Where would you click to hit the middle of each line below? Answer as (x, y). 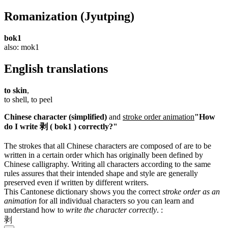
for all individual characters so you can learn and (115, 201)
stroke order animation (159, 117)
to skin (16, 90)
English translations (56, 68)
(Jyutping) (106, 16)
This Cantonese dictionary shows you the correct (83, 191)
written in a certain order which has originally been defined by (104, 155)
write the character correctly (111, 210)
